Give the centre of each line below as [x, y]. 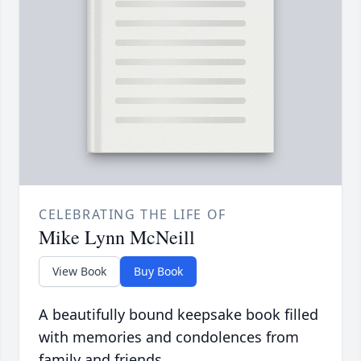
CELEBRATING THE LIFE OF [133, 215]
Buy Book [158, 272]
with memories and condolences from [169, 337]
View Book [79, 272]
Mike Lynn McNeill [117, 237]
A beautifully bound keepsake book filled [178, 315]
